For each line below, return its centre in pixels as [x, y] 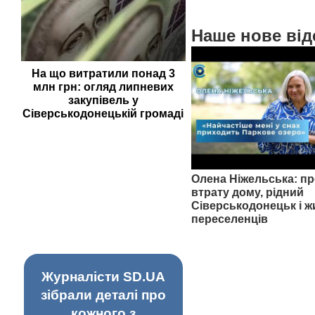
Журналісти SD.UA [103, 276]
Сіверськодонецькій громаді [103, 114]
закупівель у [103, 101]
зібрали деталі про [103, 295]
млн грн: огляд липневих [103, 87]
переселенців [229, 219]
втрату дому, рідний [247, 192]
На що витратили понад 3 [103, 74]
